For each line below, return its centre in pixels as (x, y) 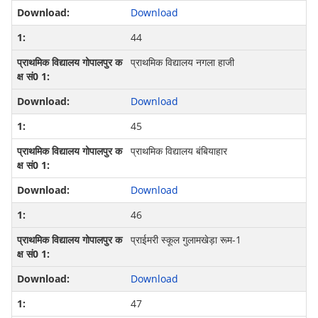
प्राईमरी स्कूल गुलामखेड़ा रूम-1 (186, 240)
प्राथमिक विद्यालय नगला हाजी (182, 62)
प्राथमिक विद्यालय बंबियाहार (179, 151)
